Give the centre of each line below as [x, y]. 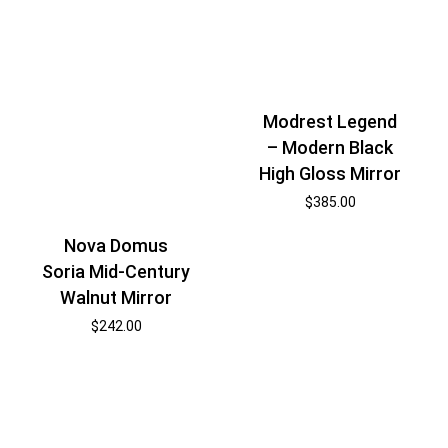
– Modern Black [330, 148]
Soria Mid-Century [116, 271]
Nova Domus [116, 245]
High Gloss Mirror [330, 174]
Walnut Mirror [116, 297]
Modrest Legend [330, 122]
